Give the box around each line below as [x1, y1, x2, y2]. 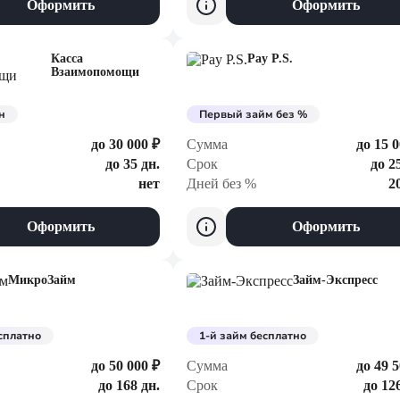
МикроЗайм [8, 273, 76, 287]
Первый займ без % [199, 107, 307, 121]
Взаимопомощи [51, 65, 140, 79]
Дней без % [187, 176, 256, 191]
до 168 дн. [98, 378, 160, 393]
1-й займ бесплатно [199, 329, 306, 343]
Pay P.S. [247, 52, 293, 65]
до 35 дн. [105, 156, 160, 171]
